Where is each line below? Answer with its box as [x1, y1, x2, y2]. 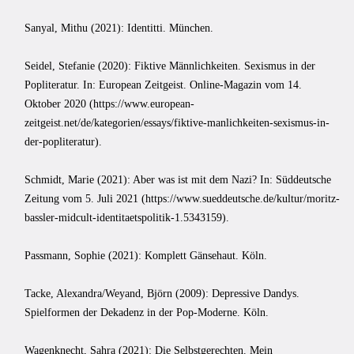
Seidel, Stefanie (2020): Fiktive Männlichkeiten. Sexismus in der [24, 59, 315, 72]
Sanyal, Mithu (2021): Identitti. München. [24, 21, 213, 34]
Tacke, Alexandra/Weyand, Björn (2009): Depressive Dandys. [24, 287, 299, 299]
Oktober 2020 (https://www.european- [24, 97, 194, 110]
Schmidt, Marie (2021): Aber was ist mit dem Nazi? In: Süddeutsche [24, 173, 331, 186]
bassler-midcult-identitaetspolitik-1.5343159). [24, 211, 229, 224]
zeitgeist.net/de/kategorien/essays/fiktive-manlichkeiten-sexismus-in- [24, 116, 330, 129]
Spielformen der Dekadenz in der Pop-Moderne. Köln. [24, 306, 269, 318]
